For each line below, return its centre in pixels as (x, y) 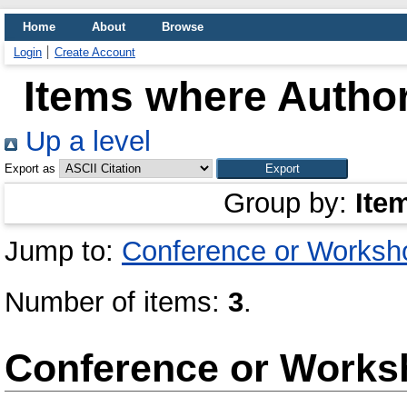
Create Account (95, 52)
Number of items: (116, 302)
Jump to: (63, 251)
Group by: (289, 203)
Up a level (84, 141)
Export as (30, 169)
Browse (183, 27)
